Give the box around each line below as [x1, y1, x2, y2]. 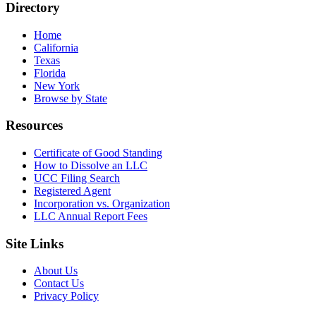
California [34, 41, 78, 54]
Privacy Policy [34, 290, 99, 303]
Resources [6, 118, 63, 133]
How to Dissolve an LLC [34, 159, 147, 171]
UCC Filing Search [34, 171, 120, 184]
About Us [34, 265, 78, 277]
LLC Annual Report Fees [34, 209, 147, 222]
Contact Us [34, 277, 84, 290]
